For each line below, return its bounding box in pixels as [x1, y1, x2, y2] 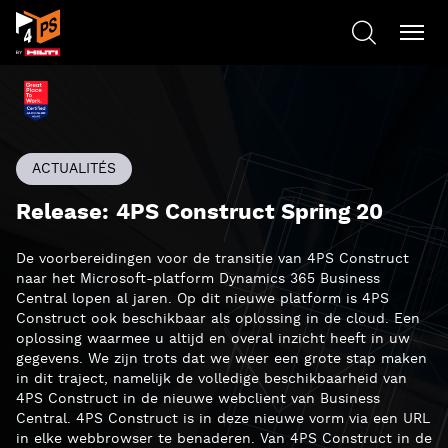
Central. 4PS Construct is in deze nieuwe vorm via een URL [16, 410, 430, 428]
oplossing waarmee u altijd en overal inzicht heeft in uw [16, 330, 410, 348]
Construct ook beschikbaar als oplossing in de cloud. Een [16, 310, 420, 328]
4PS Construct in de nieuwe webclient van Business [16, 390, 380, 408]
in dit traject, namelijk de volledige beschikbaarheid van [16, 370, 407, 388]
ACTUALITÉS [32, 160, 116, 178]
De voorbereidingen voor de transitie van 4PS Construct [16, 250, 409, 268]
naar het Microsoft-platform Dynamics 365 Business [16, 270, 380, 288]
